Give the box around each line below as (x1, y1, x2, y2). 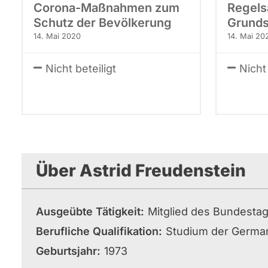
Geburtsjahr (36, 245, 97, 257)
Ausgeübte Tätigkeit (36, 205, 141, 218)
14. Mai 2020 (33, 32, 81, 41)
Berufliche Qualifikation (36, 225, 159, 237)
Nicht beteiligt (45, 62, 116, 75)
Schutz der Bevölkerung (33, 16, 172, 30)
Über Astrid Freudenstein (36, 160, 246, 181)
